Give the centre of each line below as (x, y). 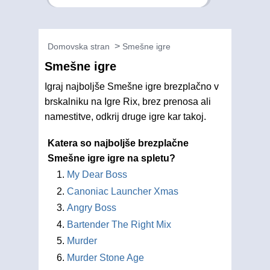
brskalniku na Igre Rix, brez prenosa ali (128, 102)
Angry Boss (92, 208)
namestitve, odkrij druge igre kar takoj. (125, 117)
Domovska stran (79, 46)
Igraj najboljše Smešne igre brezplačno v (132, 86)
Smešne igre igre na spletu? (111, 158)
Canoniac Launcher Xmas (123, 191)
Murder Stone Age (105, 257)
